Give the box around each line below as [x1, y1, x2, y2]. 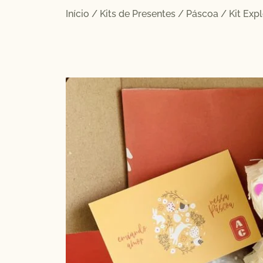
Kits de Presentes [100, 8, 176, 19]
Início [66, 8, 89, 19]
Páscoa [186, 8, 218, 19]
